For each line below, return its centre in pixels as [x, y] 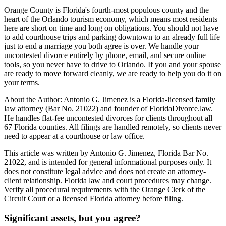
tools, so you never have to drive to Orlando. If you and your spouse [112, 65]
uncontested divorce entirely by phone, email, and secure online [105, 55]
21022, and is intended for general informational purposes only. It [108, 162]
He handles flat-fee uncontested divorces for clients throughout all [108, 118]
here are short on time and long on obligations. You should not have [111, 28]
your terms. [22, 83]
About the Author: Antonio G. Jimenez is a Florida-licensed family [110, 100]
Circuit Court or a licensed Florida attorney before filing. [94, 199]
